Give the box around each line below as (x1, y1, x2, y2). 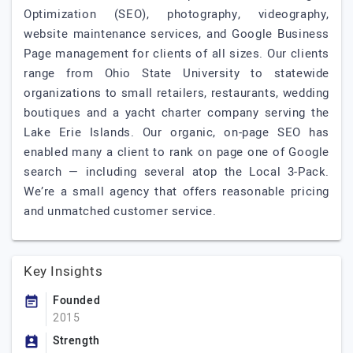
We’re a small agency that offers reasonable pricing (24, 183, 329, 200)
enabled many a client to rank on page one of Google (24, 143, 329, 161)
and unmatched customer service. (24, 203, 217, 220)
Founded (53, 292, 101, 309)
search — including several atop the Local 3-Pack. (24, 163, 329, 180)
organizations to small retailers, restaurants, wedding (24, 84, 329, 102)
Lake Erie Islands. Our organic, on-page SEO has (24, 124, 329, 141)
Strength (53, 333, 100, 349)
